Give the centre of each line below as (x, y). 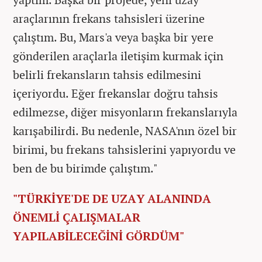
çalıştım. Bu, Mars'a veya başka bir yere (113, 37)
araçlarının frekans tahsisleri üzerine (109, 18)
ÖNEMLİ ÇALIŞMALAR (77, 217)
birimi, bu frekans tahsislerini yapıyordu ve (124, 149)
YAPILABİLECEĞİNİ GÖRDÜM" (99, 236)
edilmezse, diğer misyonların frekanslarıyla (125, 112)
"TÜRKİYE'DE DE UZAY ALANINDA (112, 198)
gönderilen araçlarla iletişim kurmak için (118, 56)
